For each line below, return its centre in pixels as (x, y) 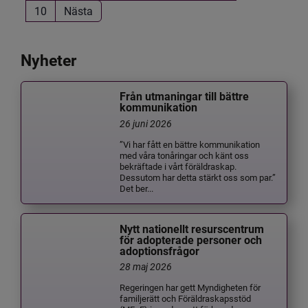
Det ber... (137, 188)
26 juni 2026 (146, 124)
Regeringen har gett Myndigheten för (190, 287)
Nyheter (48, 61)
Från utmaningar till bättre (185, 97)
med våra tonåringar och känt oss (185, 155)
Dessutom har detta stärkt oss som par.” (198, 177)
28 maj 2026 (146, 267)
